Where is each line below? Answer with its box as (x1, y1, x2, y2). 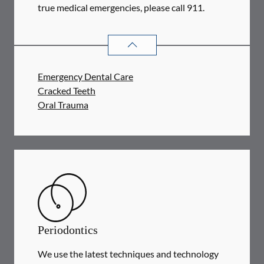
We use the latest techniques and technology (38, 248, 219, 259)
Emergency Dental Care (38, 71, 133, 82)
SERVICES (197, 34, 244, 45)
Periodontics (38, 223, 98, 236)
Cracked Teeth (38, 85, 95, 96)
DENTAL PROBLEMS (107, 34, 198, 45)
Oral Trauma (38, 99, 88, 110)
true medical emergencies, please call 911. (38, 2, 204, 13)
